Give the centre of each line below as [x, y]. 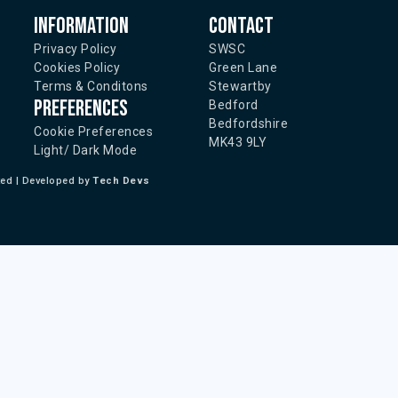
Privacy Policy [75, 49]
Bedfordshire [248, 123]
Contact [241, 26]
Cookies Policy [77, 68]
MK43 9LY [238, 142]
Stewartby [240, 86]
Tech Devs [121, 181]
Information [81, 26]
